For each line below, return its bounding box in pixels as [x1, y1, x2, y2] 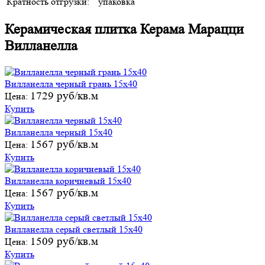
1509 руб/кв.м [30, 235, 98, 248]
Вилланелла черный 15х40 [5, 126, 112, 138]
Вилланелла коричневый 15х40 [5, 174, 131, 186]
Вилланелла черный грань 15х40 [5, 77, 137, 89]
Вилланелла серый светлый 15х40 [5, 223, 143, 235]
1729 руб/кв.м [30, 89, 98, 102]
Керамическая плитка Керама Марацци [5, 21, 244, 37]
